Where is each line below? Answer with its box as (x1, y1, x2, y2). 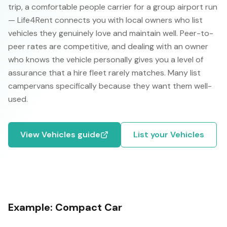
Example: (8, 201, 55, 214)
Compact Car (55, 201, 122, 214)
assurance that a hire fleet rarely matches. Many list (8, 67, 201, 78)
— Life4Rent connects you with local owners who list (8, 15, 203, 25)
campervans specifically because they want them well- (8, 81, 212, 91)
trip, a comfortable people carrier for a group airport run (8, 2, 217, 12)
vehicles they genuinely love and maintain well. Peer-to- (8, 28, 213, 39)
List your (133, 129, 170, 140)
